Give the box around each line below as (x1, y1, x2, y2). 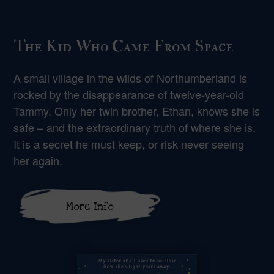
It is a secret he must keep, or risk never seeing (13, 136, 245, 152)
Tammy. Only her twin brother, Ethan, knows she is (13, 103, 261, 119)
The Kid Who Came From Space (13, 36, 234, 57)
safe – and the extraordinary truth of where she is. (13, 119, 256, 136)
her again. (13, 152, 63, 169)
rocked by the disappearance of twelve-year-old (13, 86, 245, 103)
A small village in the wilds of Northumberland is (13, 70, 248, 86)
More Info (66, 199, 114, 214)
